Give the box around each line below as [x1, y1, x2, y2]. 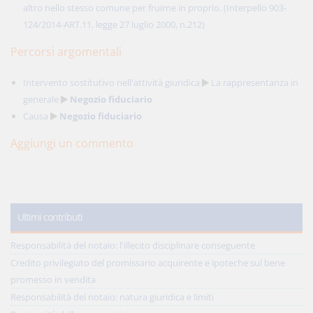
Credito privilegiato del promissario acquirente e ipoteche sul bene [10, 256, 285, 269]
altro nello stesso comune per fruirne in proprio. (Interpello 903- [23, 1, 286, 14]
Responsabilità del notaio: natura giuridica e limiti [10, 291, 214, 303]
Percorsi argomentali [10, 44, 122, 59]
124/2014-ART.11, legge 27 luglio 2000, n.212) [23, 18, 205, 31]
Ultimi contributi [17, 210, 82, 224]
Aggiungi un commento [10, 136, 133, 151]
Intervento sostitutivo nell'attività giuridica [23, 76, 200, 89]
